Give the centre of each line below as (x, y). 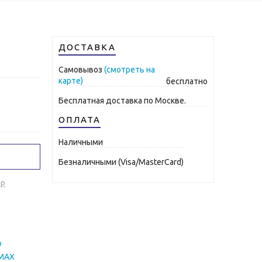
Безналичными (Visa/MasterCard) (121, 162)
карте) (70, 81)
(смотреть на (129, 70)
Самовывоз (81, 70)
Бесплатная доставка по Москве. (122, 101)
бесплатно (187, 82)
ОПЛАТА (79, 120)
